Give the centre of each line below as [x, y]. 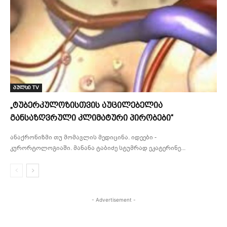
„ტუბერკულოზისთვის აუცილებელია [86, 105]
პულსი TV [26, 88]
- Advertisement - [113, 200]
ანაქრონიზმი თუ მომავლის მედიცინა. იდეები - [83, 138]
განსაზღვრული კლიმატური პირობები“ [92, 118]
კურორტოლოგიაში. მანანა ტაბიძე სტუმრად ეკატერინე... [98, 148]
